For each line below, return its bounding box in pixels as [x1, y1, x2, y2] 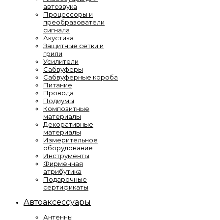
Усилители [43, 57, 79, 65]
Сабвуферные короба [43, 73, 118, 81]
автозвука [43, 2, 77, 10]
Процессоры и [43, 10, 93, 18]
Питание [43, 81, 72, 89]
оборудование [43, 144, 93, 152]
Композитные [43, 105, 89, 112]
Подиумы [43, 97, 74, 105]
